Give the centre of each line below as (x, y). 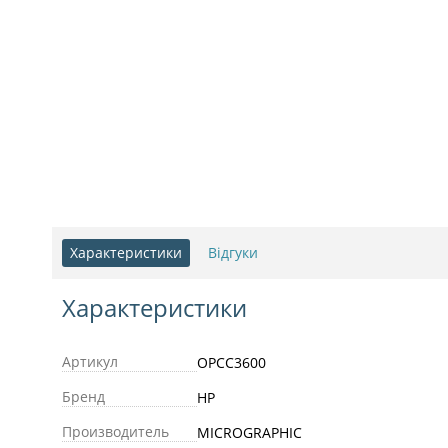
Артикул (90, 361)
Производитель (115, 431)
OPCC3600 (231, 362)
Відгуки (233, 252)
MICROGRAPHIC (249, 432)
